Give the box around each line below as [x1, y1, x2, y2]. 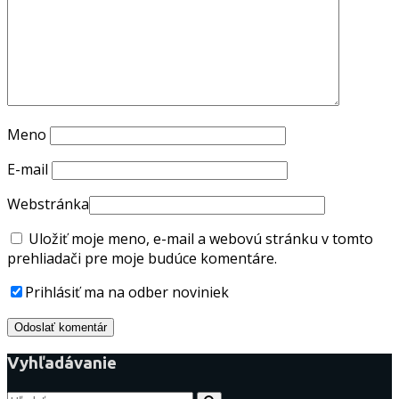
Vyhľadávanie [7, 353, 117, 372]
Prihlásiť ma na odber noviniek [25, 282, 229, 303]
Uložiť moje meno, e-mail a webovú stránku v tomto [28, 229, 373, 249]
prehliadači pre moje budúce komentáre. [7, 248, 277, 269]
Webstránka [7, 194, 89, 215]
